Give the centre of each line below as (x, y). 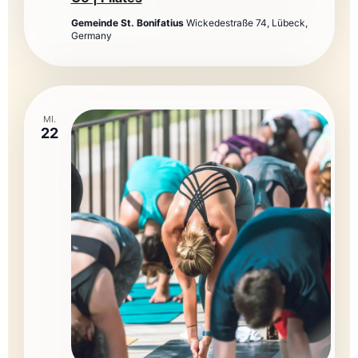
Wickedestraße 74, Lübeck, (247, 23)
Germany (91, 36)
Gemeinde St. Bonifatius (128, 23)
